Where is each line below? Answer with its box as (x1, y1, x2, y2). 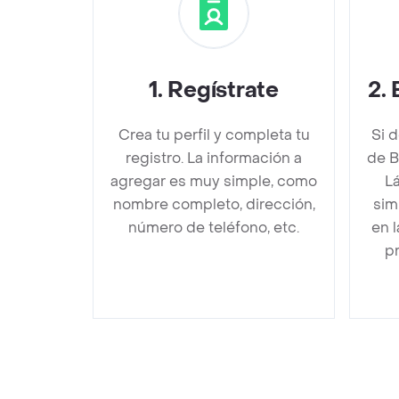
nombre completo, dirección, (112, 194, 315, 214)
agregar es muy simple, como (110, 171, 317, 191)
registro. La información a (126, 148, 302, 167)
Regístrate (167, 76, 279, 104)
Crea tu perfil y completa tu (118, 125, 310, 144)
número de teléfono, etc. (128, 217, 299, 237)
